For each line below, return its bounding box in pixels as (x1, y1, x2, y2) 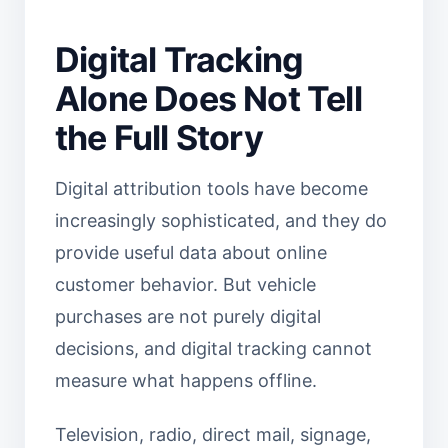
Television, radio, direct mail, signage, (55, 424, 371, 445)
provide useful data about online (55, 242, 327, 263)
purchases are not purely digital (55, 306, 321, 327)
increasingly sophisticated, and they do (55, 210, 387, 231)
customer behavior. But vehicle (55, 274, 316, 295)
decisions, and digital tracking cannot (55, 338, 372, 359)
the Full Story (55, 117, 263, 158)
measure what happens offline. (55, 370, 317, 391)
